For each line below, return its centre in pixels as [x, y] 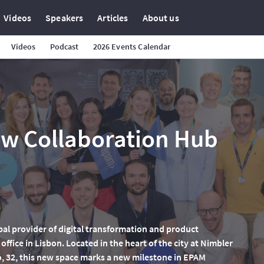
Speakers [65, 18]
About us [161, 18]
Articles [113, 18]
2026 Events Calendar [132, 47]
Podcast [64, 47]
